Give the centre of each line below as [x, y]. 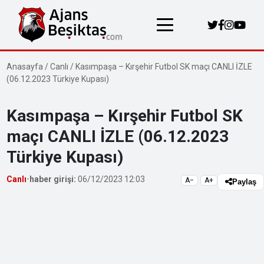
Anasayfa [25, 67]
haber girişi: [53, 179]
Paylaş [244, 182]
